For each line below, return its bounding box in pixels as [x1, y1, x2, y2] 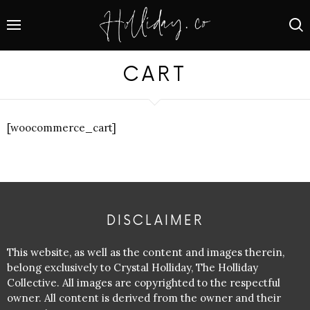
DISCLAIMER [107, 213, 203, 230]
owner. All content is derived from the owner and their [7, 291, 281, 304]
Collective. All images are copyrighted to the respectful [7, 275, 280, 289]
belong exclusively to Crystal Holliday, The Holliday [7, 260, 258, 274]
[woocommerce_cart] [7, 120, 116, 134]
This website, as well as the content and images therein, [7, 245, 284, 259]
